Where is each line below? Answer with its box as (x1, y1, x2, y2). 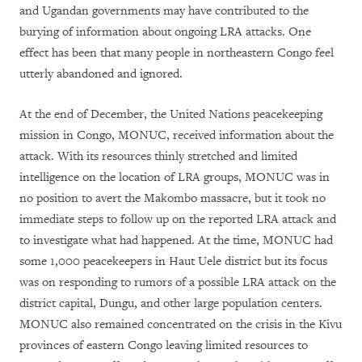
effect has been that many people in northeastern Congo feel (19, 44, 334, 61)
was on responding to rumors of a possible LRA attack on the (19, 274, 336, 290)
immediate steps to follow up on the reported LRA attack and (19, 211, 336, 227)
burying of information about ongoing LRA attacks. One (19, 23, 311, 40)
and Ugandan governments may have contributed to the (19, 2, 309, 19)
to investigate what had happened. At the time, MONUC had (19, 232, 333, 248)
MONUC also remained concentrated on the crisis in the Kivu (19, 316, 342, 332)
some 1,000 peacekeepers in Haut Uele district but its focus (19, 253, 327, 269)
